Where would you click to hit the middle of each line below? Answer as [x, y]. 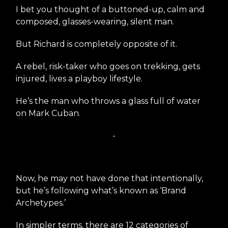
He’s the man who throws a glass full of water [108, 101]
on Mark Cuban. [48, 113]
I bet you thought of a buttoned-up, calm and [110, 9]
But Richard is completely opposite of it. [96, 44]
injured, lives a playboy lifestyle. [79, 78]
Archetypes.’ [41, 203]
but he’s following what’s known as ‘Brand [101, 190]
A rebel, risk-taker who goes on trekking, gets [108, 66]
